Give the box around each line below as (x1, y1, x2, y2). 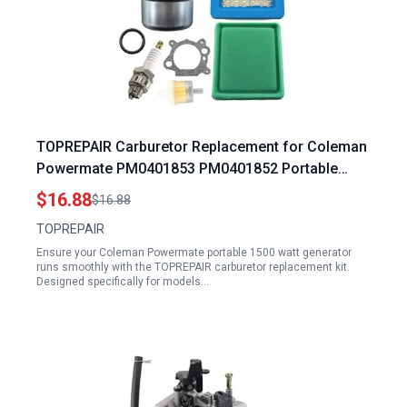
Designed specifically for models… (36, 275, 209, 288)
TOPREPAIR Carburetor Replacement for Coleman (36, 138, 367, 155)
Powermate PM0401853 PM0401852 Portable (36, 160, 338, 177)
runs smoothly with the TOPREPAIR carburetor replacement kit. (36, 261, 350, 273)
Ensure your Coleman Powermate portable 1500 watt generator (36, 246, 352, 259)
